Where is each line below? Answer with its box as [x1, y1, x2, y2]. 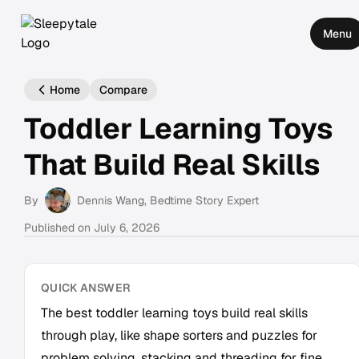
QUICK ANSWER [41, 280, 131, 295]
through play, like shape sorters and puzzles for [41, 327, 317, 344]
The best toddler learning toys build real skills [41, 305, 308, 321]
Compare [99, 83, 147, 97]
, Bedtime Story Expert [144, 193, 259, 208]
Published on [24, 220, 94, 235]
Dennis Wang [77, 193, 144, 208]
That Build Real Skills [24, 146, 321, 184]
